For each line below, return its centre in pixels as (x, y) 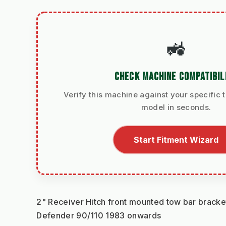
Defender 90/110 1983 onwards (99, 216)
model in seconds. (176, 107)
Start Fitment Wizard (176, 140)
